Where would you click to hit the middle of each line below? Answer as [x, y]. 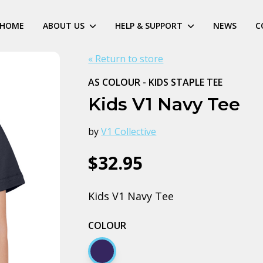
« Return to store [126, 59]
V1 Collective [129, 131]
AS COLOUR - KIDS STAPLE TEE [156, 82]
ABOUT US [64, 26]
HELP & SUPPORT [149, 26]
